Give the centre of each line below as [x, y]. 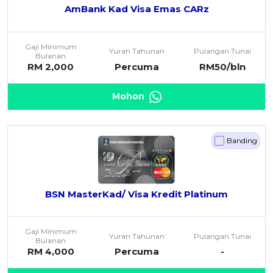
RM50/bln [222, 66]
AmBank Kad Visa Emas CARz [136, 9]
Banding [242, 141]
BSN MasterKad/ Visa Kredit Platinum [136, 194]
